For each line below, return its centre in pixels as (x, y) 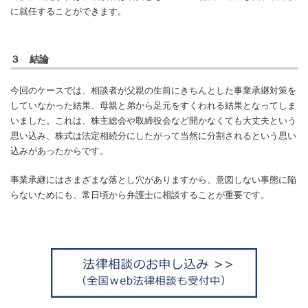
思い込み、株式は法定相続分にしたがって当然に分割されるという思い (153, 136)
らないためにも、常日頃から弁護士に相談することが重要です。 (140, 195)
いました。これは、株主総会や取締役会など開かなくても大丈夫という (153, 121)
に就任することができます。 (68, 11)
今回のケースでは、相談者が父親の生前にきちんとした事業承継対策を (153, 90)
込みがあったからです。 (59, 151)
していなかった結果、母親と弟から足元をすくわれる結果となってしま (153, 106)
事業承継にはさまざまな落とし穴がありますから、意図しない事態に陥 (153, 180)
